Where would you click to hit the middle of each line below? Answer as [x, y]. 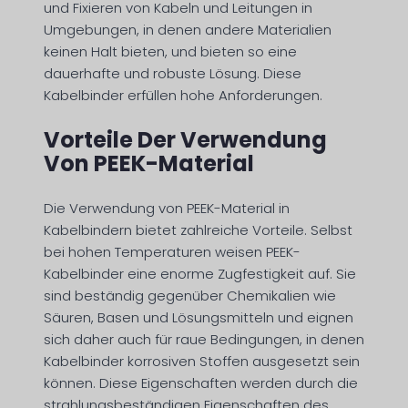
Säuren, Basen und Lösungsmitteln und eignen [199, 317]
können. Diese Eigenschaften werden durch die [201, 382]
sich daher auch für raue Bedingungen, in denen [204, 339]
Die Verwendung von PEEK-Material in [167, 208]
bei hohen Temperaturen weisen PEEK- [172, 251]
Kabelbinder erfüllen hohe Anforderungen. [183, 95]
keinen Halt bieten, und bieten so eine [170, 51]
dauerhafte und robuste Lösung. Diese [173, 73]
